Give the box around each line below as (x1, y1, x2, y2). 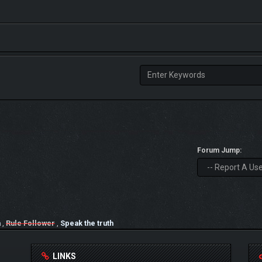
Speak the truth (60, 218, 113, 227)
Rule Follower (6, 218, 55, 227)
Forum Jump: (197, 146, 242, 154)
